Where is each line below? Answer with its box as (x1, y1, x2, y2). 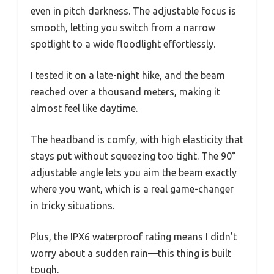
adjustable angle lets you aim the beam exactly (31, 167, 237, 179)
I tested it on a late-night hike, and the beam (31, 70, 225, 81)
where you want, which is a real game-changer (31, 183, 234, 195)
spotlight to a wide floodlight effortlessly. (31, 39, 215, 50)
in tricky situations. (31, 200, 114, 212)
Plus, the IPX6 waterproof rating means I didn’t (31, 231, 237, 243)
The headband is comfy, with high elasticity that (31, 134, 243, 146)
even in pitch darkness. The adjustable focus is (31, 6, 236, 17)
